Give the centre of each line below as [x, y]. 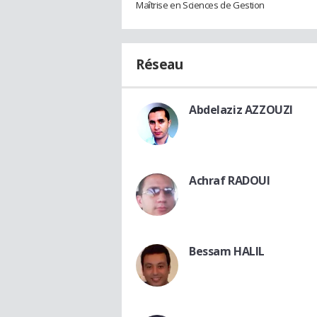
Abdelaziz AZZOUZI [241, 109]
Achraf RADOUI [230, 180]
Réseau [160, 64]
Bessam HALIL [227, 251]
